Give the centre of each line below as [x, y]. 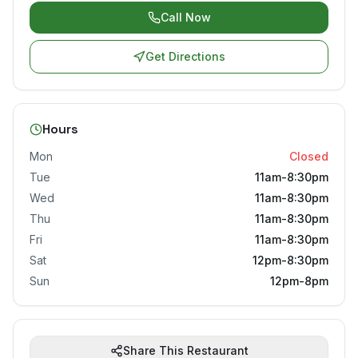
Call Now [185, 17]
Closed [309, 156]
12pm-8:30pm [290, 260]
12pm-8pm [299, 280]
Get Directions [185, 56]
